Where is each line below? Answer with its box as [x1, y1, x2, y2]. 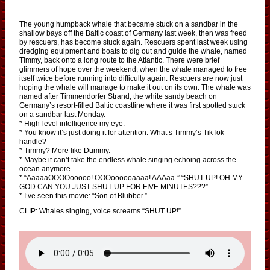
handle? [19, 137, 46, 146]
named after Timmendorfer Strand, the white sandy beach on [19, 92, 217, 101]
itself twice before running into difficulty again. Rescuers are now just [19, 74, 242, 83]
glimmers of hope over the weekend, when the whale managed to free [19, 64, 247, 74]
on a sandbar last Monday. [19, 110, 105, 119]
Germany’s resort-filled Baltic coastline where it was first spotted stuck [19, 101, 245, 110]
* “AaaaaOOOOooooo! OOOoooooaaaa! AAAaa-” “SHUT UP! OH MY [19, 173, 243, 182]
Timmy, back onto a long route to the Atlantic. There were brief [19, 55, 219, 64]
